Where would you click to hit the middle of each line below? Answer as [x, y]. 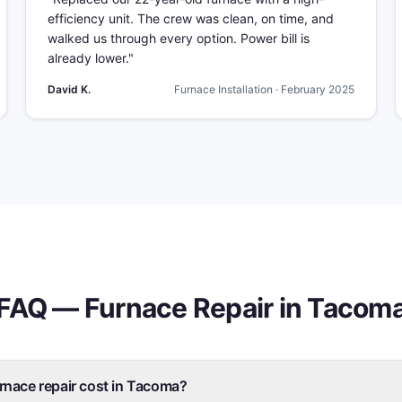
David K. [69, 89]
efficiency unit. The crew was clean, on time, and [191, 18]
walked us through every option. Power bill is [179, 38]
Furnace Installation [223, 89]
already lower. [88, 58]
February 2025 [318, 89]
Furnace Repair [179, 308]
